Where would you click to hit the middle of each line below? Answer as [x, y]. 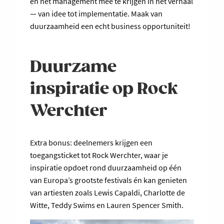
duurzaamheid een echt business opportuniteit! [111, 26]
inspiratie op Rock [104, 89]
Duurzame [73, 67]
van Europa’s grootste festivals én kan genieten [108, 180]
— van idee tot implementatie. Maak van [96, 14]
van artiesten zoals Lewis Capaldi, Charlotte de [107, 193]
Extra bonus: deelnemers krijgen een [91, 143]
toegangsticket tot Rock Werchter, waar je [99, 155]
